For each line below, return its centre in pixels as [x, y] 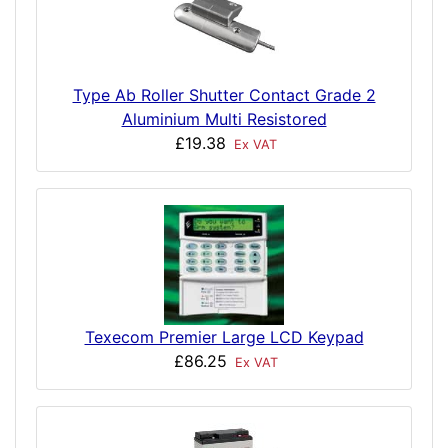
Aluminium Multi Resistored [224, 119]
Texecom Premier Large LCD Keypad [224, 337]
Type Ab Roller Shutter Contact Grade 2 [224, 95]
